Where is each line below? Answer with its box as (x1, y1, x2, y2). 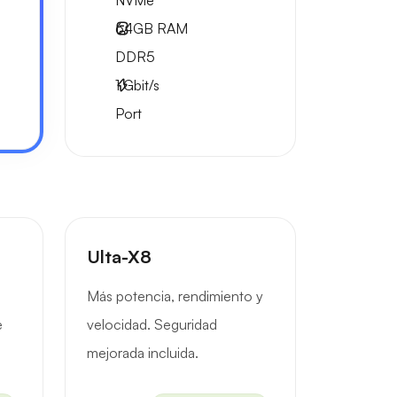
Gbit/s (120, 76, 160, 94)
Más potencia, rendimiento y (87, 287, 263, 305)
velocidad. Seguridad (87, 315, 217, 333)
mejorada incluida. (87, 344, 198, 362)
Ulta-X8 (87, 245, 152, 268)
